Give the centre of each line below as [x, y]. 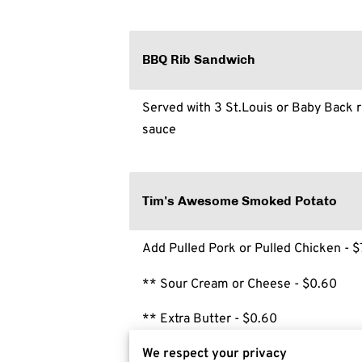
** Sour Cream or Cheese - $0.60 [240, 283]
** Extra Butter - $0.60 [210, 318]
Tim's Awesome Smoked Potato [240, 200]
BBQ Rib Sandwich [199, 59]
